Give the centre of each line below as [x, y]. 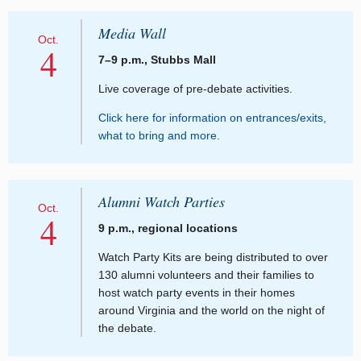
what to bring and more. [159, 136]
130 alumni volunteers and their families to [206, 275]
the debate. [127, 328]
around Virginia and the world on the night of [212, 311]
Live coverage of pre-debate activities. [195, 89]
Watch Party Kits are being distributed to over [213, 257]
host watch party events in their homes [197, 293]
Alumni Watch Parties [162, 202]
